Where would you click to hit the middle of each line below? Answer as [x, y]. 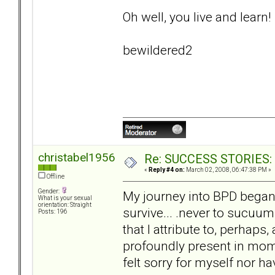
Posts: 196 [53, 212]
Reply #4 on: [167, 170]
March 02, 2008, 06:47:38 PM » [228, 170]
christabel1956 [77, 158]
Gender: [49, 192]
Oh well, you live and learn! [198, 17]
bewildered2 [168, 50]
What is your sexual [65, 198]
